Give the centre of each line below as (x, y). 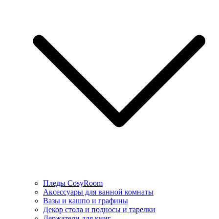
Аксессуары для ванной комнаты (98, 192)
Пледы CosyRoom (73, 183)
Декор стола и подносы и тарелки (99, 209)
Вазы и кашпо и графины (86, 200)
